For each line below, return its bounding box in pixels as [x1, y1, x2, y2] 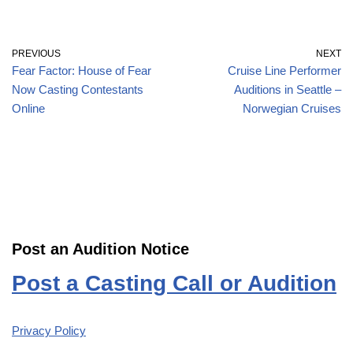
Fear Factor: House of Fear [12, 63, 151, 77]
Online [12, 101, 45, 115]
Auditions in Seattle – [234, 82, 341, 96]
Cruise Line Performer [228, 63, 341, 77]
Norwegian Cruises [243, 101, 341, 115]
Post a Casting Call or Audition [12, 270, 336, 295]
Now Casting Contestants [12, 82, 143, 96]
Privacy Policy [12, 323, 86, 337]
